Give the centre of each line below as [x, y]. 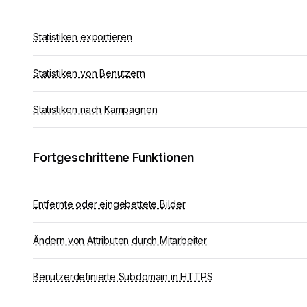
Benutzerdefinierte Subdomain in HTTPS [123, 277]
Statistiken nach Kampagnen [95, 109]
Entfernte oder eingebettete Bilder [109, 204]
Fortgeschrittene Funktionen [114, 157]
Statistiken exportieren [83, 37]
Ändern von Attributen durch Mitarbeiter [120, 240]
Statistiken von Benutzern [89, 73]
